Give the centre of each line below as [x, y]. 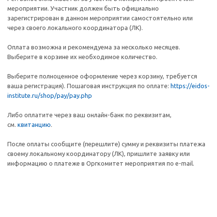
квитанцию [34, 124]
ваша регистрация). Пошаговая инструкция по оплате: [89, 86]
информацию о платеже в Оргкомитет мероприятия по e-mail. [101, 163]
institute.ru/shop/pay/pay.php [50, 95]
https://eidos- [190, 86]
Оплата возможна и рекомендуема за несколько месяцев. [94, 47]
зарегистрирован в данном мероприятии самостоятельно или [100, 18]
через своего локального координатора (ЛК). [75, 28]
